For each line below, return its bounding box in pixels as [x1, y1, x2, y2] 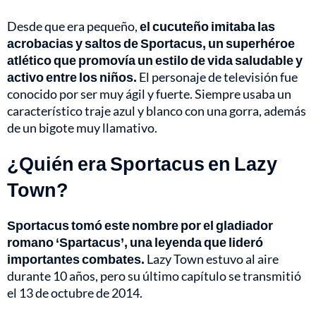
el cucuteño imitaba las [140, 18, 275, 34]
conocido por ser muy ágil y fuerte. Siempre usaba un [7, 85, 291, 102]
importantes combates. [7, 250, 145, 267]
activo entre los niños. [7, 68, 137, 85]
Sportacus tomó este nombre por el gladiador [7, 217, 273, 233]
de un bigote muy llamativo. [7, 119, 157, 135]
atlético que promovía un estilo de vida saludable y [7, 51, 303, 68]
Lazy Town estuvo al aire [145, 250, 279, 267]
